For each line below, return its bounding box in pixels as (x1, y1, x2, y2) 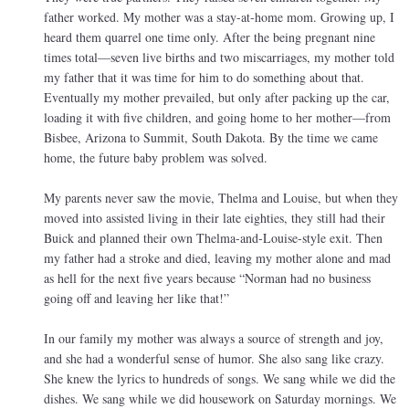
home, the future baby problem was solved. (44, 149, 267, 167)
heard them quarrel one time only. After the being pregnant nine (44, 28, 375, 47)
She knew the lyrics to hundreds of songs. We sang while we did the (44, 370, 395, 388)
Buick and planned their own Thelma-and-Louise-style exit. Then (44, 229, 383, 247)
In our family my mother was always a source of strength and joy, (44, 330, 383, 348)
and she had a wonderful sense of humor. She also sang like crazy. (44, 350, 384, 368)
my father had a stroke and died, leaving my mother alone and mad (44, 249, 391, 267)
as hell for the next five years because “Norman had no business (44, 269, 371, 288)
